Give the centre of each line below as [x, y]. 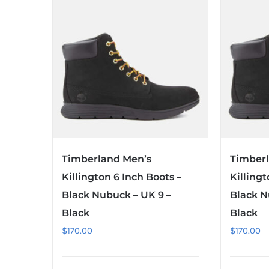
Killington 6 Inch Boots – [122, 177]
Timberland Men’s [107, 159]
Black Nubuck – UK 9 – [116, 195]
